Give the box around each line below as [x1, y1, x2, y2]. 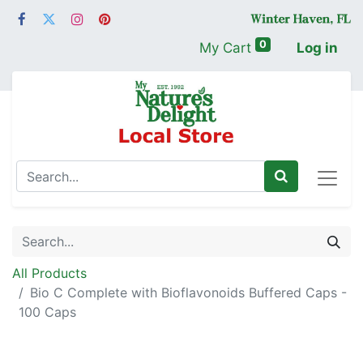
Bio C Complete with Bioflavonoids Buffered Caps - [30, 284, 347, 301]
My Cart [199, 40, 251, 57]
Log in [297, 40, 338, 57]
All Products [12, 265, 87, 282]
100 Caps [19, 304, 76, 321]
